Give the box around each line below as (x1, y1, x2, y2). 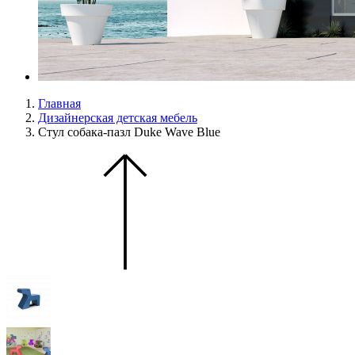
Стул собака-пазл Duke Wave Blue (38, 125, 220, 139)
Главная (38, 97, 81, 110)
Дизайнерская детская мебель (38, 111, 197, 124)
